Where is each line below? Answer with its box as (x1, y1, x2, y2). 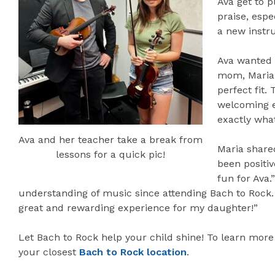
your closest (18, 246, 79, 258)
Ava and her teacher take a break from (18, 134, 203, 146)
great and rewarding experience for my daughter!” (18, 202, 258, 214)
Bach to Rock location (79, 246, 187, 258)
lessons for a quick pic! (56, 149, 165, 161)
